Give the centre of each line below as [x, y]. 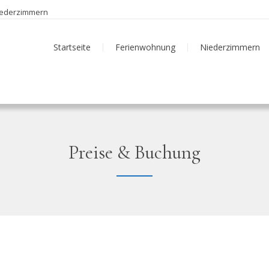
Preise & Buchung [134, 153]
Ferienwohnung [145, 47]
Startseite [72, 47]
